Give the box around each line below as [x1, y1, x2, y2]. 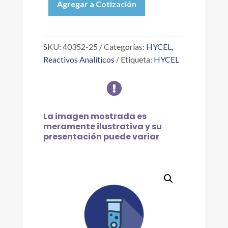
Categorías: [103, 42, 146, 51]
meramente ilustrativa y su [43, 121, 162, 132]
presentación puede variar [43, 131, 159, 142]
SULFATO [42, 3, 78, 12]
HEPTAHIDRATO [42, 26, 107, 36]
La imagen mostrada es [43, 110, 147, 122]
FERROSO [42, 14, 79, 24]
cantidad [42, 61, 73, 71]
